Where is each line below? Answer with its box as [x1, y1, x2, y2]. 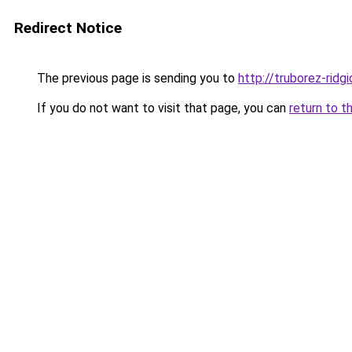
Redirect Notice [14, 19, 122, 37]
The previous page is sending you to [34, 71, 238, 86]
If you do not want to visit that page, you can [34, 101, 289, 115]
